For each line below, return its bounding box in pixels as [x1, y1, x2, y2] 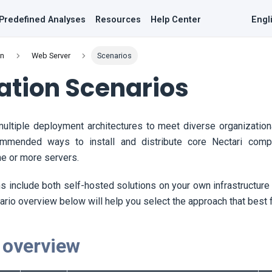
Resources [95, 14, 141, 25]
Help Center [151, 14, 201, 25]
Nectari [212, 136, 243, 148]
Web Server [31, 51, 70, 61]
